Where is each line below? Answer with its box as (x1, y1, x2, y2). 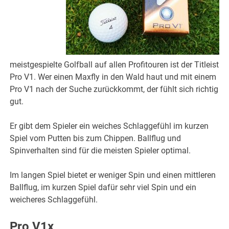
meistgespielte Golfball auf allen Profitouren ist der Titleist (10, 60, 219, 70)
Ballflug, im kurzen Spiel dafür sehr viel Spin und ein (10, 182, 197, 193)
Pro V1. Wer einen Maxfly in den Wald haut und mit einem (10, 72, 217, 82)
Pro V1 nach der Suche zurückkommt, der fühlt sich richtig (10, 84, 219, 95)
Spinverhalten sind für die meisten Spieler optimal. (10, 146, 191, 156)
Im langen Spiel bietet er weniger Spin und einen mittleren (10, 170, 216, 180)
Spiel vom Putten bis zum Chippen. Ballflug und (10, 133, 181, 144)
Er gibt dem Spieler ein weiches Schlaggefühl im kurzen (10, 121, 209, 131)
